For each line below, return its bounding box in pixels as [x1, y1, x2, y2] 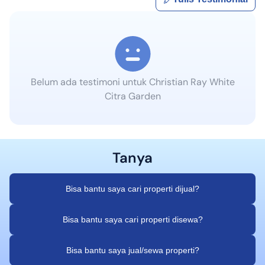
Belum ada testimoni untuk [30, 76, 149, 89]
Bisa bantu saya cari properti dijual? [66, 184, 199, 194]
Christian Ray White [148, 76, 235, 89]
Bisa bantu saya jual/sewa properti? [66, 245, 199, 256]
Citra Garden [104, 90, 161, 103]
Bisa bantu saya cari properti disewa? [62, 215, 203, 225]
